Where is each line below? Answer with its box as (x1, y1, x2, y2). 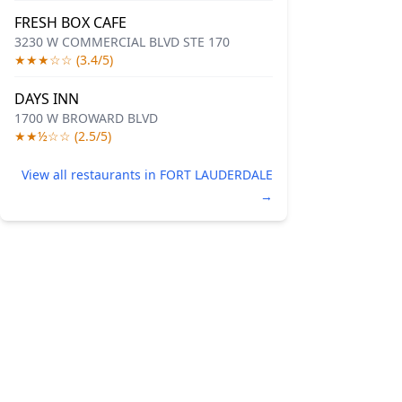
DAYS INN (14, 89, 79, 109)
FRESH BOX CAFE (14, 13, 127, 32)
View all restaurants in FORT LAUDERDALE (22, 166, 273, 183)
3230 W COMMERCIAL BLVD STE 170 (14, 33, 230, 50)
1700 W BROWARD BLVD (14, 109, 158, 127)
